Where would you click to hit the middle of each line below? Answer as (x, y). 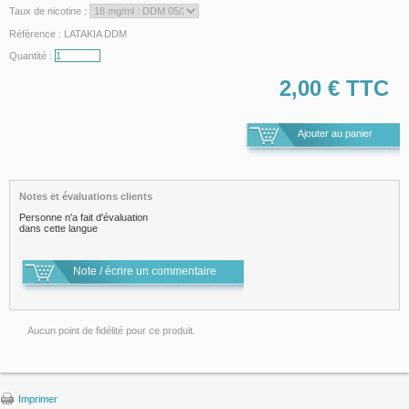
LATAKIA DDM (95, 33)
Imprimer (38, 399)
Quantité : (31, 55)
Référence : (37, 33)
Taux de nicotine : (48, 10)
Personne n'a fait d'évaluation (84, 217)
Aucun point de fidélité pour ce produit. (111, 330)
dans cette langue (58, 228)
